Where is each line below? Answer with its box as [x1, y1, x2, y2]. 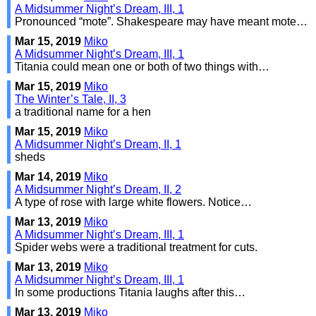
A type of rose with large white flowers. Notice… [15, 195, 252, 208]
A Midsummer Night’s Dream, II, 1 [15, 138, 181, 150]
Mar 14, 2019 [15, 170, 84, 183]
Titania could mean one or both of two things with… [15, 60, 269, 73]
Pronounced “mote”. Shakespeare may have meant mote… [15, 15, 308, 28]
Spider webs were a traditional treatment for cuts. [15, 241, 257, 253]
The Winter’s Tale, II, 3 [15, 92, 126, 105]
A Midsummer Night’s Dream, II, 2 [15, 183, 181, 195]
